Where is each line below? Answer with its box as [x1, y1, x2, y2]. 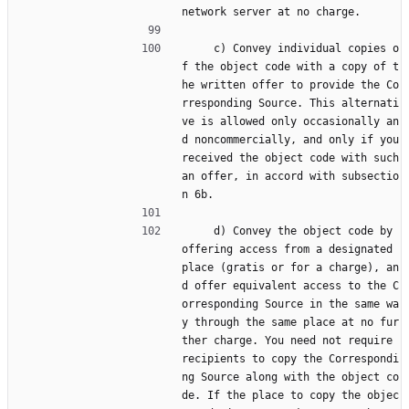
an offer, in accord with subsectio [182, 170, 399, 184]
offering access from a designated [182, 243, 393, 257]
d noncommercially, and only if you [182, 133, 399, 147]
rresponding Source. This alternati [182, 97, 399, 110]
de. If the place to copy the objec [182, 389, 399, 403]
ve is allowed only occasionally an [182, 115, 399, 129]
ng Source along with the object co [182, 371, 399, 384]
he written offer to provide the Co [182, 79, 399, 92]
